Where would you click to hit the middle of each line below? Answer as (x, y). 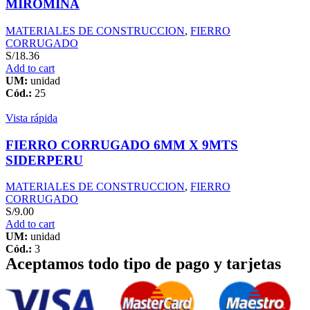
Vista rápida (31, 118)
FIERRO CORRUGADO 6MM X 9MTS (122, 145)
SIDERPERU (44, 160)
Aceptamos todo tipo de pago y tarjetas (143, 264)
